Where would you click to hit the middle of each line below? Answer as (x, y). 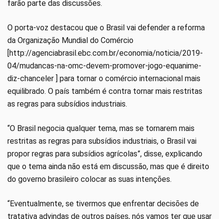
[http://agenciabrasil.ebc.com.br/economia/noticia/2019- (105, 53)
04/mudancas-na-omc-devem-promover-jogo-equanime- (104, 66)
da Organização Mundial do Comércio (70, 40)
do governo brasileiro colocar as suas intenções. (89, 179)
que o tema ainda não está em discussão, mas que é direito (108, 166)
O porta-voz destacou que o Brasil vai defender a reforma (106, 27)
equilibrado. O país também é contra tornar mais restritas (105, 91)
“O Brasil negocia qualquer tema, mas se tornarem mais (101, 128)
